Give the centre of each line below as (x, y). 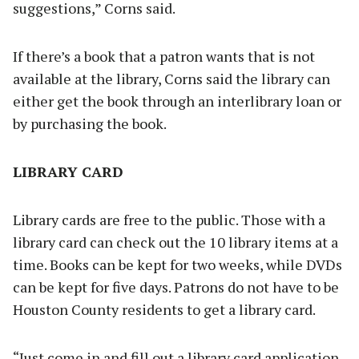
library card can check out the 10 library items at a (175, 242)
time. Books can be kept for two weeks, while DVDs (177, 265)
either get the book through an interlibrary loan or (177, 101)
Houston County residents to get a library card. (164, 310)
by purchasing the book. (90, 124)
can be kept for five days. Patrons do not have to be (176, 287)
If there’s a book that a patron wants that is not (164, 56)
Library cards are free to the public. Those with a (169, 220)
